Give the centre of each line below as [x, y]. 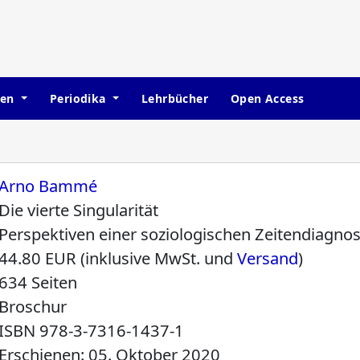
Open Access [267, 98]
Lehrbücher [174, 98]
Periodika [79, 98]
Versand [268, 258]
